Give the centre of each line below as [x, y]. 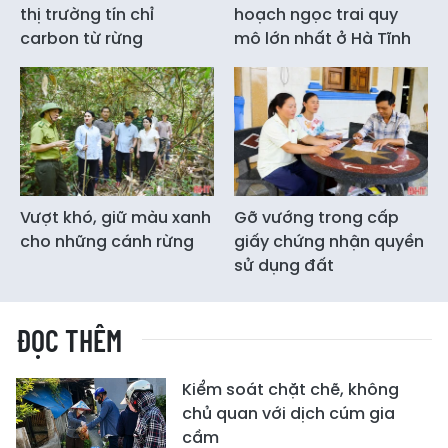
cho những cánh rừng [107, 242]
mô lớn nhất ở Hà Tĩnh [322, 38]
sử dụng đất [284, 266]
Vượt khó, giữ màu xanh [115, 218]
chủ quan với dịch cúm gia [288, 414]
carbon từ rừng [81, 38]
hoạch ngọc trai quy [316, 14]
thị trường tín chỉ [87, 14]
